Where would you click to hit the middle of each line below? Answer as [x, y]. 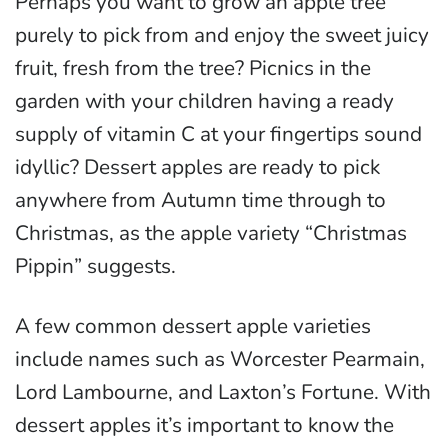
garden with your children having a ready [204, 101]
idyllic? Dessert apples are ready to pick [197, 167]
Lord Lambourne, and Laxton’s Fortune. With [223, 392]
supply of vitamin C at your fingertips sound [218, 134]
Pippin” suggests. [95, 266]
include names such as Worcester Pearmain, [220, 359]
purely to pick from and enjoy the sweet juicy [222, 35]
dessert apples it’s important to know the [204, 425]
